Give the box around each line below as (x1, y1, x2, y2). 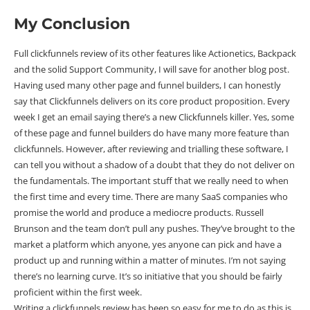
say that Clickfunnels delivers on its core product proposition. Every (14, 94, 290, 107)
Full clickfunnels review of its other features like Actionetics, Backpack (14, 46, 296, 60)
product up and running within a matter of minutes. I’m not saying (14, 253, 286, 266)
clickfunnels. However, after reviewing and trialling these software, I (14, 142, 289, 155)
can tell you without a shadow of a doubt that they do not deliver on (14, 158, 295, 171)
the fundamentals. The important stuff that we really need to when (14, 174, 289, 187)
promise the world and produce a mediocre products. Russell (14, 206, 264, 219)
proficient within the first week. (14, 285, 142, 298)
